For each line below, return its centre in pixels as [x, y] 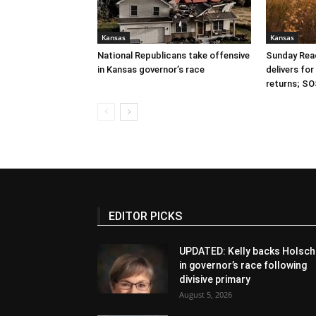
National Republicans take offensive [174, 55]
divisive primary [215, 279]
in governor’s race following [243, 265]
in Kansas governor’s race [151, 69]
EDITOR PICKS [145, 216]
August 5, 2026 [206, 294]
